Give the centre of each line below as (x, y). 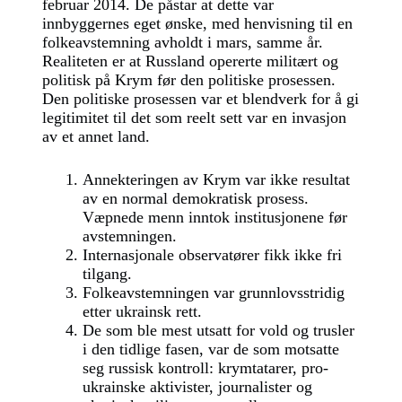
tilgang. (107, 274)
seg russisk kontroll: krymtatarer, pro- (205, 368)
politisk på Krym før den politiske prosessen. (188, 80)
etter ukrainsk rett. (142, 311)
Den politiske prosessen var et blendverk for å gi (200, 99)
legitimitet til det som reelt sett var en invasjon (194, 118)
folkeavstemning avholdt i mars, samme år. (182, 42)
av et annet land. (96, 136)
